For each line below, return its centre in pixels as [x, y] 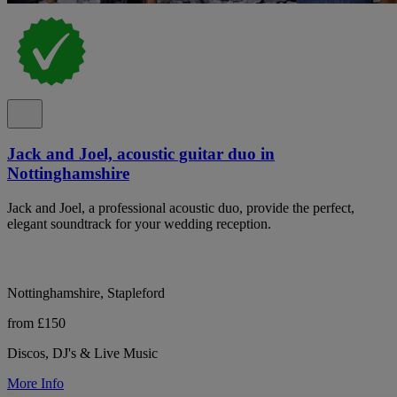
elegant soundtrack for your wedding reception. [139, 224]
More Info [35, 384]
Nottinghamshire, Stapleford [86, 293]
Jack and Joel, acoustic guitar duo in [141, 154]
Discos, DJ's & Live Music [82, 354]
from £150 [36, 323]
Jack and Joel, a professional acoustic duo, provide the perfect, [181, 208]
